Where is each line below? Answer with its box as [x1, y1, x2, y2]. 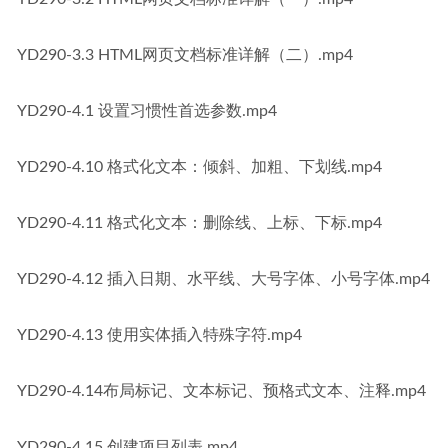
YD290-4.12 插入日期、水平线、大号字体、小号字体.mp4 [17, 271, 430, 287]
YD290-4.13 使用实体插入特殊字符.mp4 [17, 327, 302, 343]
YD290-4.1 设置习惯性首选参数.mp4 [17, 103, 277, 119]
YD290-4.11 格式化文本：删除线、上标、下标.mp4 [17, 215, 382, 231]
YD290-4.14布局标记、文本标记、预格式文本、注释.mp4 [17, 383, 426, 399]
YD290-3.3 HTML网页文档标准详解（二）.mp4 [17, 47, 353, 63]
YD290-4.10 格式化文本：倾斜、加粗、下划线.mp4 [17, 159, 382, 175]
